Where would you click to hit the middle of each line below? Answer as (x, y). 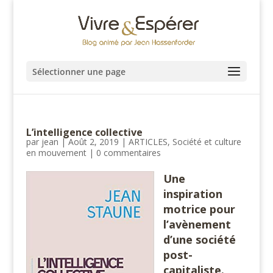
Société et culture (207, 142)
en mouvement (56, 153)
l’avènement (197, 224)
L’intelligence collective (84, 132)
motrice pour (199, 209)
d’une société (199, 239)
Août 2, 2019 (93, 142)
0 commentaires (128, 153)
